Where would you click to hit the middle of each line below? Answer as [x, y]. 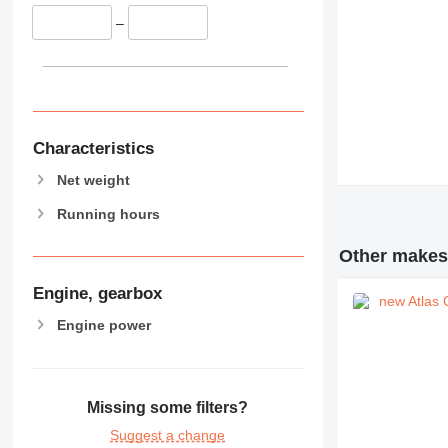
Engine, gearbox [97, 294]
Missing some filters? [168, 408]
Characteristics [93, 148]
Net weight [93, 179]
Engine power [103, 324]
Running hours [108, 213]
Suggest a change [168, 435]
